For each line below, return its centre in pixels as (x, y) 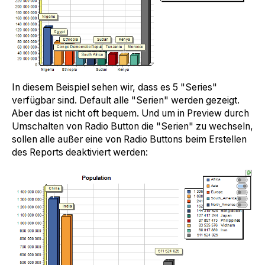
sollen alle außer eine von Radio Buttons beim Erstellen (129, 139)
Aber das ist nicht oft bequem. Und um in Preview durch (130, 113)
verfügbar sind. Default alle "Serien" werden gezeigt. (126, 100)
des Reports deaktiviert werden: (80, 152)
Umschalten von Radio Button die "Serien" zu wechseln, (132, 126)
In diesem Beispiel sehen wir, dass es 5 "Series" (114, 87)
